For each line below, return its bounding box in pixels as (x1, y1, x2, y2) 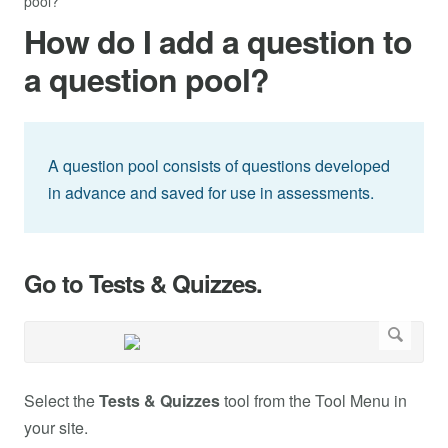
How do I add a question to (24, 18, 412, 65)
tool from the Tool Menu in (220, 389, 407, 413)
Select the (24, 389, 99, 413)
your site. (24, 416, 88, 440)
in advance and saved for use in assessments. (48, 181, 382, 205)
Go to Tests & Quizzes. (24, 266, 262, 301)
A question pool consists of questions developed (48, 154, 390, 178)
